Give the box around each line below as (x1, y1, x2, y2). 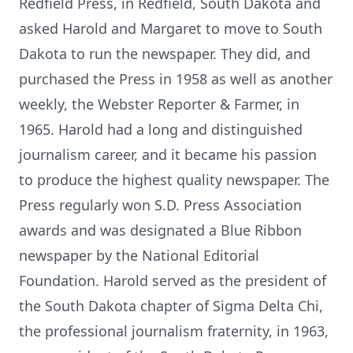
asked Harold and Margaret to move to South (19, 19, 322, 38)
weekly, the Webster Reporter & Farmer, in (19, 95, 299, 113)
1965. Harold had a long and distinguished (19, 120, 303, 139)
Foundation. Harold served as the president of (19, 271, 326, 290)
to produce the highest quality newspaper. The (19, 170, 329, 189)
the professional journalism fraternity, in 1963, (19, 321, 329, 340)
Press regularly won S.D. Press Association (19, 195, 302, 214)
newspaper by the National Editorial (19, 246, 259, 265)
